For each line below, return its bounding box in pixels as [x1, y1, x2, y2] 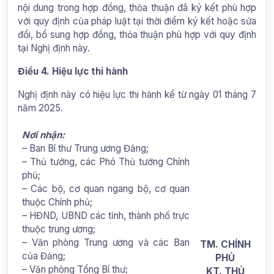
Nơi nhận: [22, 128, 65, 141]
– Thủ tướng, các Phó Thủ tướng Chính [22, 155, 190, 168]
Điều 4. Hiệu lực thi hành [18, 65, 128, 77]
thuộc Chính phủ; [22, 196, 92, 208]
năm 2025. [18, 102, 63, 114]
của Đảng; [22, 250, 65, 262]
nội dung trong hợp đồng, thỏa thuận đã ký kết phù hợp [18, 1, 256, 13]
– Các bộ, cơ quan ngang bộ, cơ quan [22, 182, 190, 194]
